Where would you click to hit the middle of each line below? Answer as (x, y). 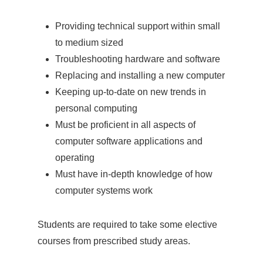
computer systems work (104, 190)
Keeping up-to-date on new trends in (131, 92)
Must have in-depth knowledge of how (134, 174)
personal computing (96, 108)
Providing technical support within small (138, 26)
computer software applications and (129, 141)
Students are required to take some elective (127, 224)
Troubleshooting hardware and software (138, 59)
